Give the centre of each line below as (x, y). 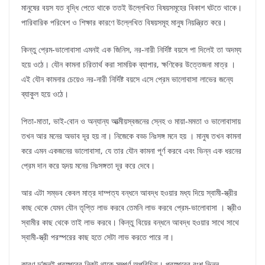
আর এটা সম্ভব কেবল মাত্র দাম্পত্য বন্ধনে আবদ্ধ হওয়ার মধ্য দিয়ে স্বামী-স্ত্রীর (129, 193)
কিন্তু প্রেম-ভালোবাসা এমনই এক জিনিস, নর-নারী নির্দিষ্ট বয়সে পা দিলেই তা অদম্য (131, 50)
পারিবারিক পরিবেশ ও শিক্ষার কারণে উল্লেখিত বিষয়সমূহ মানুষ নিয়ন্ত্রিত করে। (124, 22)
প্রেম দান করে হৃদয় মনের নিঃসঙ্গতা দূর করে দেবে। (88, 166)
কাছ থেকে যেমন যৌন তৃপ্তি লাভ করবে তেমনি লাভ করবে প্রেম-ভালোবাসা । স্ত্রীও (131, 208)
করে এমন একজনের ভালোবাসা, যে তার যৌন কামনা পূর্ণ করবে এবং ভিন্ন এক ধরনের (131, 151)
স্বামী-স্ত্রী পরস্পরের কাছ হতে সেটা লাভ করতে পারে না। (98, 237)
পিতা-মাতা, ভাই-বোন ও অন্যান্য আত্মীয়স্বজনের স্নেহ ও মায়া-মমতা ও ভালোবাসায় (131, 121)
